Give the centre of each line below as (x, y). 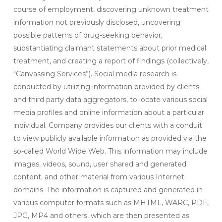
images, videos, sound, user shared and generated (100, 164)
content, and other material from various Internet (99, 177)
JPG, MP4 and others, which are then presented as (101, 216)
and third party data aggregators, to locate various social (110, 100)
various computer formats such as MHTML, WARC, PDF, (111, 203)
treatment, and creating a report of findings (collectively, (111, 61)
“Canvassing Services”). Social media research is (95, 74)
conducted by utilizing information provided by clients (106, 87)
